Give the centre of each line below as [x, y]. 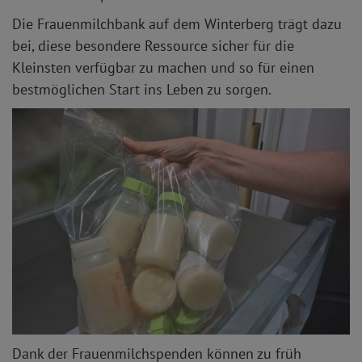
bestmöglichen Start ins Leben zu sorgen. [143, 90]
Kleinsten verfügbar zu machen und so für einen [163, 68]
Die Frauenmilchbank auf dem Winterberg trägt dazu [177, 24]
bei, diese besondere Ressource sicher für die [153, 46]
